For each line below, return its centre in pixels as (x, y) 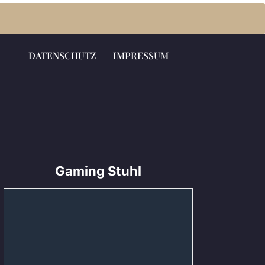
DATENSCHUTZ (62, 55)
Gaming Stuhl (98, 171)
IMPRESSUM (140, 55)
